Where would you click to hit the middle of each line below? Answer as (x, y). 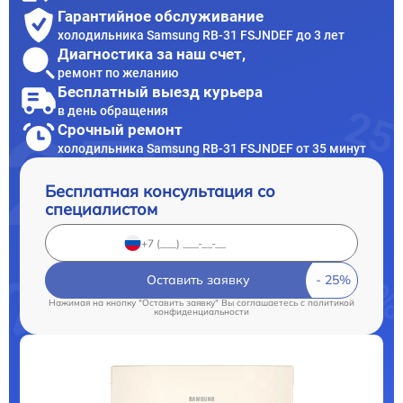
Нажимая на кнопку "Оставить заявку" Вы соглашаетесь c (178, 303)
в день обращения (113, 110)
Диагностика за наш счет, (152, 54)
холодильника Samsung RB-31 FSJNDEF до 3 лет (201, 35)
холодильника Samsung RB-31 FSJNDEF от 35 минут (212, 148)
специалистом (101, 210)
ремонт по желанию (118, 72)
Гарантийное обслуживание (161, 16)
